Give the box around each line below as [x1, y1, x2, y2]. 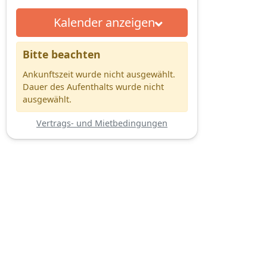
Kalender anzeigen [53, 14, 155, 30]
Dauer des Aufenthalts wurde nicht [23, 80, 164, 92]
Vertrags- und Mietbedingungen [36, 117, 167, 129]
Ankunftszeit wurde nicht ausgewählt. [23, 68, 175, 80]
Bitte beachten [23, 46, 101, 61]
